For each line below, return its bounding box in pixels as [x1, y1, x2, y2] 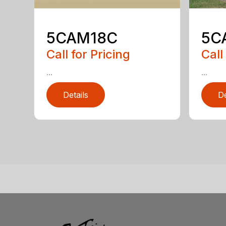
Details [63, 90, 89, 100]
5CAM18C [46, 29, 118, 47]
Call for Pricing [46, 47, 131, 62]
